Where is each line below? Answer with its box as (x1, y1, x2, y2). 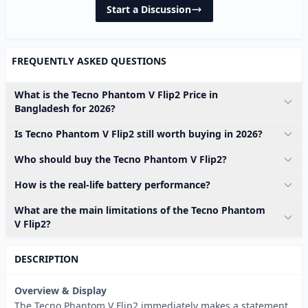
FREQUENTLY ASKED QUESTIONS (12, 54, 166, 67)
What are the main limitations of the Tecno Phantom (14, 203, 265, 217)
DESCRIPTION (14, 252, 78, 265)
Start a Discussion (106, 3, 191, 16)
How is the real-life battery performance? (14, 178, 210, 191)
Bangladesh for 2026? (14, 102, 115, 115)
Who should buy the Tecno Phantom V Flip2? (14, 153, 227, 166)
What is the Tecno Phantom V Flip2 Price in (14, 88, 218, 101)
